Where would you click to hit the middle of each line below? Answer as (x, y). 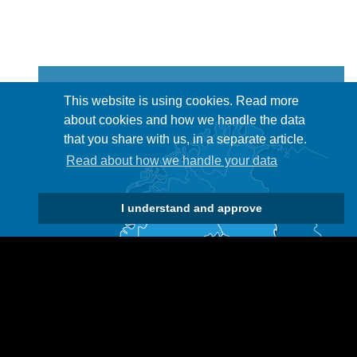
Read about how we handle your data (172, 161)
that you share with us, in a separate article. (185, 139)
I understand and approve (191, 208)
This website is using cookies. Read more (181, 101)
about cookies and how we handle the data (184, 120)
